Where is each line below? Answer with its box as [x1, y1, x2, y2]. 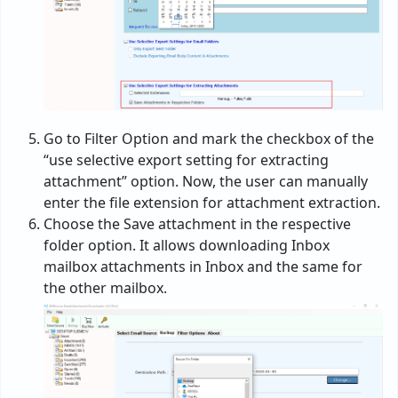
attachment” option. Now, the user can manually [44, 171, 368, 191]
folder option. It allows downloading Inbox [44, 235, 330, 255]
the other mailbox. [44, 277, 167, 298]
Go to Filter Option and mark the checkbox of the [44, 128, 374, 148]
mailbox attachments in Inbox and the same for [44, 256, 362, 276]
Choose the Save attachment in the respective [44, 213, 351, 234]
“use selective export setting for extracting [44, 149, 329, 170]
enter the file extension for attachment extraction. [44, 192, 380, 212]
